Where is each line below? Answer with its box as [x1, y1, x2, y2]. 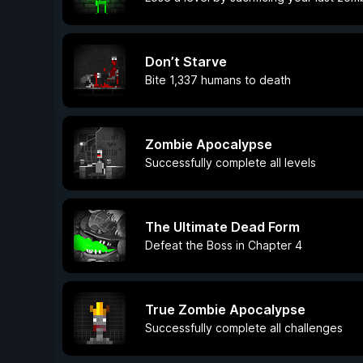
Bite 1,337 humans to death [145, 73, 291, 87]
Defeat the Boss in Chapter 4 [145, 238, 302, 252]
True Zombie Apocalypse [145, 301, 305, 318]
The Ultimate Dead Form [145, 219, 300, 235]
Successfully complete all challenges [145, 321, 343, 335]
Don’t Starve [145, 53, 227, 70]
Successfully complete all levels [145, 156, 316, 169]
